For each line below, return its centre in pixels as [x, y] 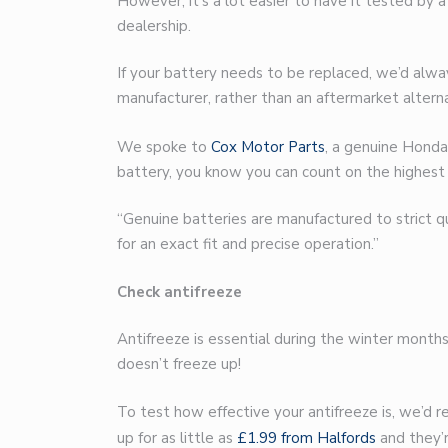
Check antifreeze [179, 291]
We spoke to [164, 146]
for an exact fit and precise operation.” [248, 244]
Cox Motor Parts [268, 146]
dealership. [154, 25]
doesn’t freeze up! [179, 364]
